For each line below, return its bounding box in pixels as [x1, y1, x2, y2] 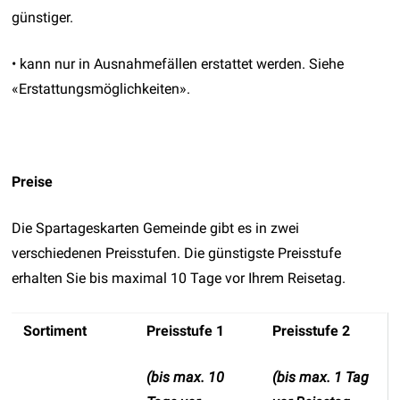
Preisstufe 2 [272, 321, 351, 339]
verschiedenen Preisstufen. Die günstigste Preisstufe [12, 244, 342, 262]
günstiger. [12, 8, 74, 26]
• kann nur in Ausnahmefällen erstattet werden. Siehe [12, 54, 345, 72]
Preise [12, 172, 54, 190]
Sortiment [23, 321, 87, 339]
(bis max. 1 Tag [272, 368, 370, 386]
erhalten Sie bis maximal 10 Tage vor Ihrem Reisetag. [12, 269, 346, 287]
